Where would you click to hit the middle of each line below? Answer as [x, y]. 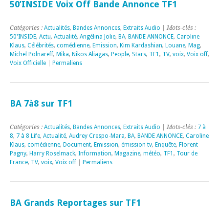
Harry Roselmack [52, 153]
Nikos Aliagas [90, 54]
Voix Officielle [28, 63]
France [19, 162]
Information [95, 153]
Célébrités [41, 45]
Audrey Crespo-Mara [97, 136]
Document [77, 144]
